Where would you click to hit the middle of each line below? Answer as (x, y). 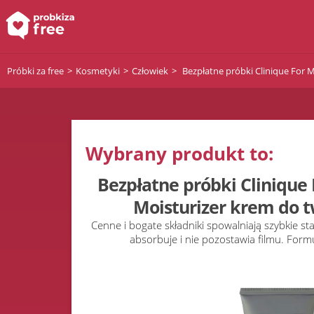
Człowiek (150, 70)
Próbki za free (35, 70)
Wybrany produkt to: (179, 153)
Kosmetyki (98, 70)
